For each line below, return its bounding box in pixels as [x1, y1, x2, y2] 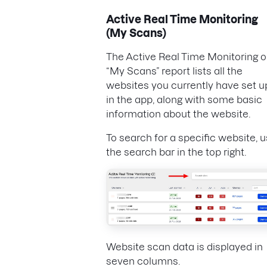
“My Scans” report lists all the [106, 66, 243, 76]
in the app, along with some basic [106, 94, 262, 105]
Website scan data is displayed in [106, 241, 263, 252]
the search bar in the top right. [106, 147, 246, 157]
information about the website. [106, 108, 250, 119]
